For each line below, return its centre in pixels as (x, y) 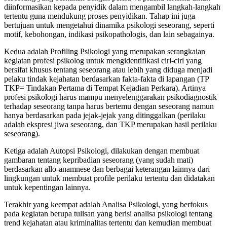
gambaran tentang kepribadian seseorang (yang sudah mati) (99, 160)
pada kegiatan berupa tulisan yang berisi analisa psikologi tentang (108, 213)
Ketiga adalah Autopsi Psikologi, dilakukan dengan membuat (102, 150)
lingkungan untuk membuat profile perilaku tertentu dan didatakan (109, 178)
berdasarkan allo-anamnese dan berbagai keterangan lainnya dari (107, 169)
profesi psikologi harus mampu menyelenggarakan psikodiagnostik (110, 97)
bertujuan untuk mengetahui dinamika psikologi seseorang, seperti (109, 25)
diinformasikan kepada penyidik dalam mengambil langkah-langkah (112, 7)
